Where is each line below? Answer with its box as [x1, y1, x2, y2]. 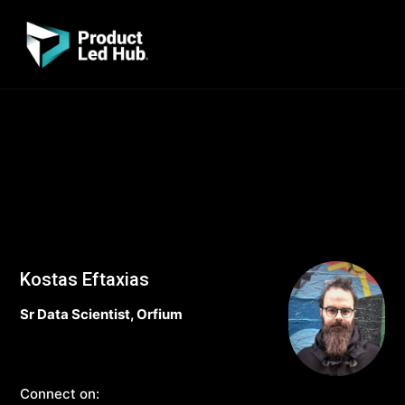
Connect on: [20, 384, 99, 402]
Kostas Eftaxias [20, 268, 149, 290]
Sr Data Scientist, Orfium [20, 305, 183, 323]
